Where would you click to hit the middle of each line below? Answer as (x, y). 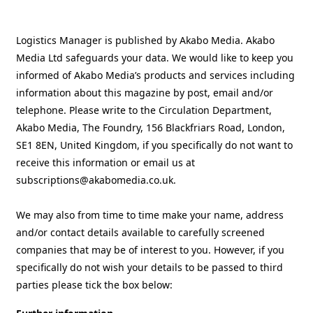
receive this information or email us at (105, 162)
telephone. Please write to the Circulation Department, (144, 110)
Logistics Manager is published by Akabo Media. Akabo (145, 40)
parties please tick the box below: (94, 284)
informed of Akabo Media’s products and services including (155, 75)
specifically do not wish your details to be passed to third (150, 267)
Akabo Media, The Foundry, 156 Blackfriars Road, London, (151, 127)
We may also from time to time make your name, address (150, 214)
